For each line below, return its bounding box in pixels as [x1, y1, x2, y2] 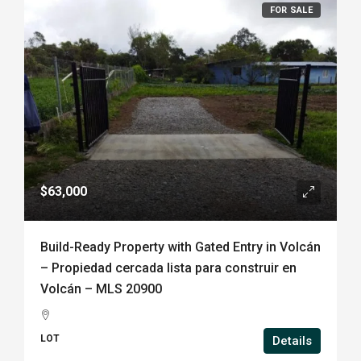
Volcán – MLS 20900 [40, 281, 162, 297]
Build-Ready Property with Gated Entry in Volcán [40, 239, 321, 255]
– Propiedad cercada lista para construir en [40, 260, 297, 276]
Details [272, 334, 312, 348]
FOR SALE [269, 5, 313, 15]
